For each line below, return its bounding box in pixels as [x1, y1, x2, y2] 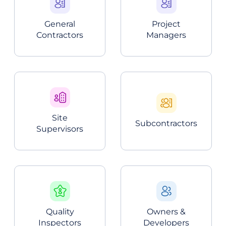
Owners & [147, 207, 186, 217]
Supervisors [36, 124, 83, 134]
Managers [146, 30, 186, 40]
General [44, 19, 75, 29]
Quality [45, 207, 74, 217]
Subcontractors [135, 119, 197, 129]
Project [152, 19, 181, 29]
